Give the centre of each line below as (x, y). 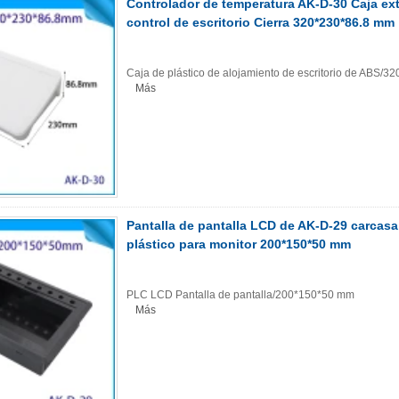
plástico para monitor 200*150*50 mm (239, 244)
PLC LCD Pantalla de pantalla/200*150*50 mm (240, 295)
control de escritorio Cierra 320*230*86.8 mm (261, 22)
